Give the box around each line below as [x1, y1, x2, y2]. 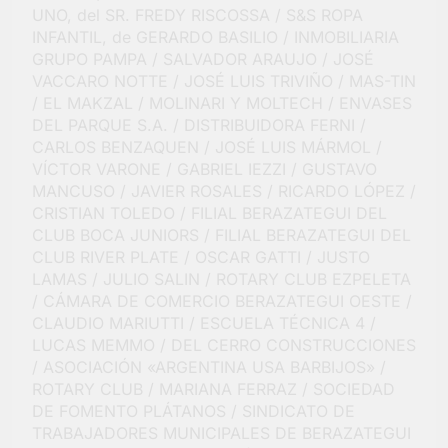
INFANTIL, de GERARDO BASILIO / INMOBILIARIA [32, 27, 399, 48]
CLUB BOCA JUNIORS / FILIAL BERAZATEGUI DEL [32, 225, 411, 246]
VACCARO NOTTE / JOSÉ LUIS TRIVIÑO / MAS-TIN [32, 71, 416, 92]
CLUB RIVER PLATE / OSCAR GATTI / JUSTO [32, 247, 370, 268]
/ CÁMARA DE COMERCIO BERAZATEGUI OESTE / [32, 291, 412, 312]
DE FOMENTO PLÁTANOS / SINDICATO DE [32, 401, 355, 422]
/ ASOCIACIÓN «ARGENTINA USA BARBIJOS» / [32, 357, 386, 378]
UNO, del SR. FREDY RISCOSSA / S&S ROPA [32, 5, 363, 26]
